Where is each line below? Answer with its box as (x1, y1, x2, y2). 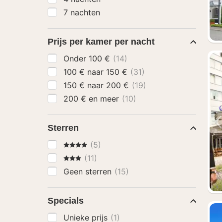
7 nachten (63, 7, 100, 17)
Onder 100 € (89, 54, 112, 63)
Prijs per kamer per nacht (48, 37, 155, 47)
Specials (48, 196, 84, 206)
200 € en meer (89, 94, 121, 104)
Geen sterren (63, 166, 114, 176)
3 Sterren (63, 153, 98, 163)
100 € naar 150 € (106, 67, 130, 77)
